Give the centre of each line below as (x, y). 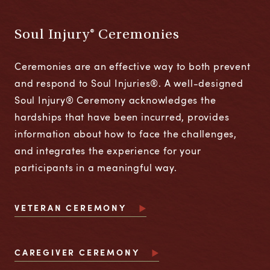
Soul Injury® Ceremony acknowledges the (115, 100)
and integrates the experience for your (108, 151)
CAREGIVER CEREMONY (77, 252)
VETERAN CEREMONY (71, 207)
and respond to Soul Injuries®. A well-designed (129, 83)
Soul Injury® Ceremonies (97, 36)
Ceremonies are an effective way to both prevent (133, 66)
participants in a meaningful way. (96, 168)
